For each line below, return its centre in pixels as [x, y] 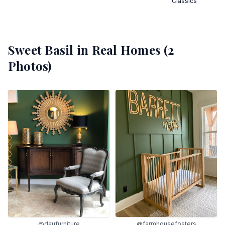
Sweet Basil [41, 50]
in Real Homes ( [121, 50]
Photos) [30, 66]
